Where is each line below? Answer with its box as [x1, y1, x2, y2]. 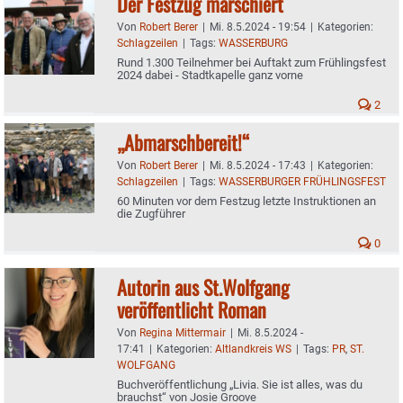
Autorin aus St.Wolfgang [117, 272, 290, 301]
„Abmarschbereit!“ [117, 127, 249, 157]
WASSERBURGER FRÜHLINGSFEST [219, 175, 386, 188]
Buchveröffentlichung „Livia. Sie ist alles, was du [117, 377, 363, 391]
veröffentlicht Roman [117, 294, 266, 324]
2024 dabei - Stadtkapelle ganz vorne [117, 67, 303, 82]
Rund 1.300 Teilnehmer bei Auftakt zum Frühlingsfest [117, 55, 386, 69]
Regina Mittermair [139, 326, 226, 339]
